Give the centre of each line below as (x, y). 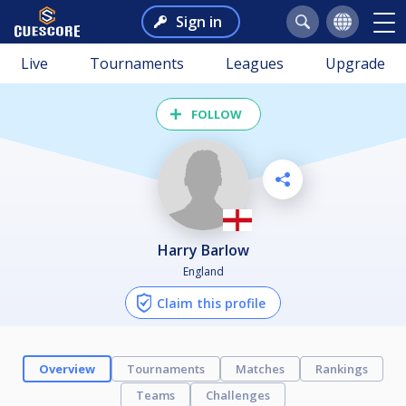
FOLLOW (217, 114)
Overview (67, 368)
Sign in (198, 22)
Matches (260, 368)
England (203, 271)
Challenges (238, 395)
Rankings (342, 368)
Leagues (255, 63)
